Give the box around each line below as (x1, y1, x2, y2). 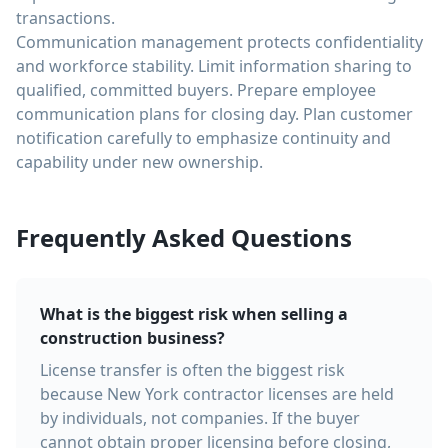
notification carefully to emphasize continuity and (16, 127, 391, 149)
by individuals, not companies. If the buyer (40, 407, 360, 429)
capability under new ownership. (16, 151, 263, 173)
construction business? (40, 327, 225, 349)
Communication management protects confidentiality (16, 31, 423, 53)
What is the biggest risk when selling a (40, 303, 348, 325)
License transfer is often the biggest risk (40, 359, 345, 381)
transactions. (16, 7, 115, 29)
